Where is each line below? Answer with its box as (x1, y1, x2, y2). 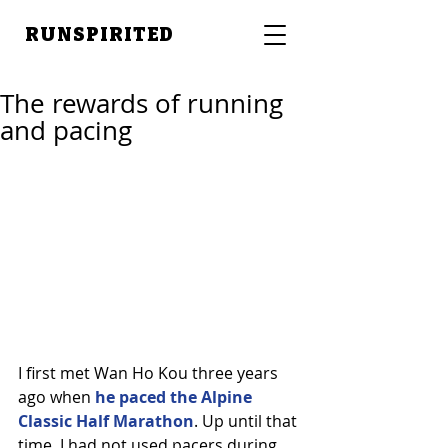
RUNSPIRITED (25, 23, 175, 46)
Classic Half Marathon (18, 409, 194, 432)
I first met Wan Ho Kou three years (18, 361, 282, 384)
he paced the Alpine (95, 385, 256, 408)
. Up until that (194, 409, 301, 432)
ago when (18, 385, 95, 408)
